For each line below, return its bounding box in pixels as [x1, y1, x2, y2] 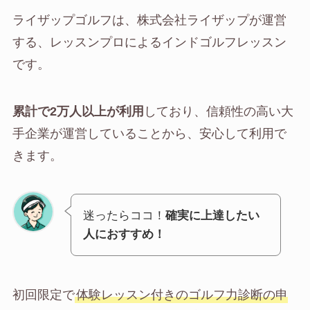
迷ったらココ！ [82, 209, 165, 223]
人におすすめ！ [82, 228, 165, 241]
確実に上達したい [165, 209, 259, 223]
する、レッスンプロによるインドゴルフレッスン [12, 35, 286, 49]
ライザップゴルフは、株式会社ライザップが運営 [12, 12, 286, 27]
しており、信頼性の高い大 [143, 104, 293, 118]
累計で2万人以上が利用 [12, 104, 144, 118]
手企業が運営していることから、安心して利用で [12, 126, 286, 140]
